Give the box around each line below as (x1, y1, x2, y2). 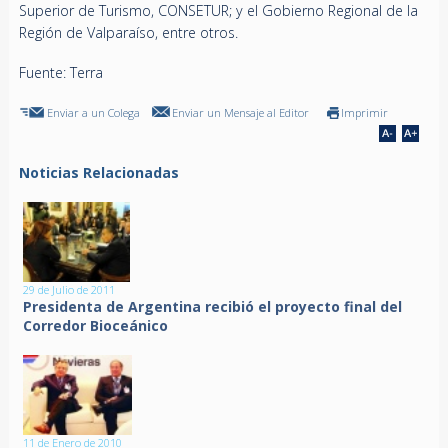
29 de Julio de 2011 (23, 282, 116, 298)
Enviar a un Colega (46, 105, 140, 121)
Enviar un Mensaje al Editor (171, 105, 309, 121)
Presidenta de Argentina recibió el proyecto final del (23, 297, 403, 317)
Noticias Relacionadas (18, 163, 179, 183)
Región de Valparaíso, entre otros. (18, 23, 238, 43)
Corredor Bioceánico (23, 316, 169, 336)
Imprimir (340, 105, 388, 121)
